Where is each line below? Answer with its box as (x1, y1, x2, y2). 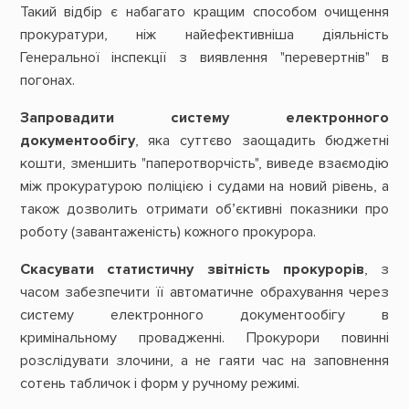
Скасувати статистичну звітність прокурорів (19, 260, 364, 279)
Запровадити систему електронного (19, 109, 390, 128)
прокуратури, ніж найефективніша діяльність (19, 25, 390, 44)
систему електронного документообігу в (19, 306, 390, 325)
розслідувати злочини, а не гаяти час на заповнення (19, 351, 390, 371)
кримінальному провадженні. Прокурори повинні (19, 329, 390, 348)
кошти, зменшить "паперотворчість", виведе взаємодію (19, 154, 390, 173)
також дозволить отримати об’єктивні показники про (19, 200, 390, 219)
